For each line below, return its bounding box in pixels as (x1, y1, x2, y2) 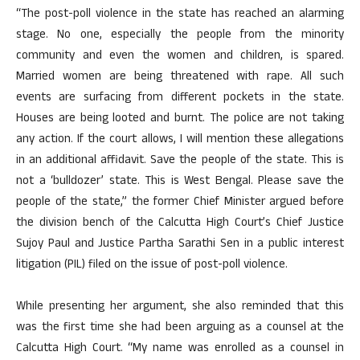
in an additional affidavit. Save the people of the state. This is (16, 150, 344, 171)
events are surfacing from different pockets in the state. (16, 88, 344, 108)
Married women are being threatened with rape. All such (16, 67, 344, 88)
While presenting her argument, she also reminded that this (16, 297, 344, 317)
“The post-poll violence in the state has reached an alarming (16, 4, 344, 25)
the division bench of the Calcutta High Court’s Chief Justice (16, 213, 344, 234)
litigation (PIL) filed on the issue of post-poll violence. (16, 255, 288, 276)
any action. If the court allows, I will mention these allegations (16, 129, 344, 150)
